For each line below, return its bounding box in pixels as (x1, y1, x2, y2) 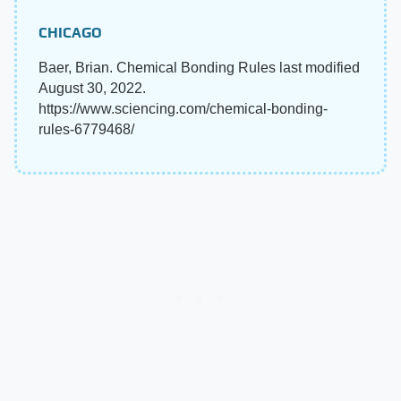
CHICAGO (38, 24, 102, 42)
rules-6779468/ (38, 122, 134, 138)
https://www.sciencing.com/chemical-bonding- (38, 101, 328, 117)
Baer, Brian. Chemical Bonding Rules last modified (38, 60, 360, 76)
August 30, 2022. (38, 81, 146, 97)
